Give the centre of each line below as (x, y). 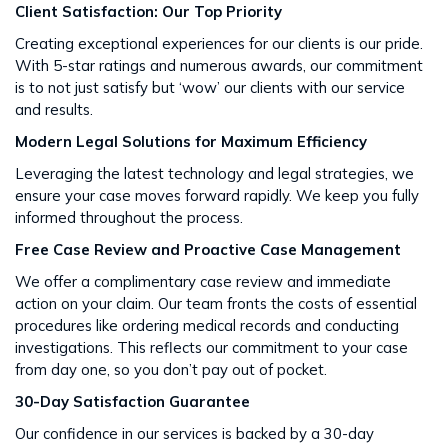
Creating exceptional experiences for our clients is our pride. (219, 43)
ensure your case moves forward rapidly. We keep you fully (217, 195)
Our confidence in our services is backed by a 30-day (194, 433)
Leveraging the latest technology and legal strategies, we (214, 173)
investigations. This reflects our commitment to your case (211, 347)
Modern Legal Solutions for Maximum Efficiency (191, 141)
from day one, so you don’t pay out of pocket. (171, 369)
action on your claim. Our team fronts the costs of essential (216, 303)
